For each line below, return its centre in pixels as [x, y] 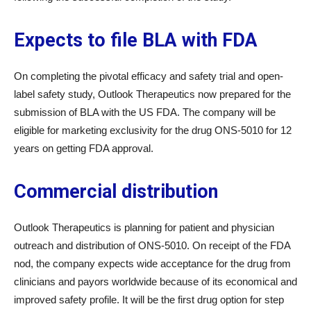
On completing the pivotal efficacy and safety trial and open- [149, 76]
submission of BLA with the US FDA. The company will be [145, 112]
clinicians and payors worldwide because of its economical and [155, 281]
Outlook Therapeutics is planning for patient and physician [144, 227]
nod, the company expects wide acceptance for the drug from [152, 263]
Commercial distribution [116, 192]
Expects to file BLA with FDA [136, 40]
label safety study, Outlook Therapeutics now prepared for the [152, 94]
